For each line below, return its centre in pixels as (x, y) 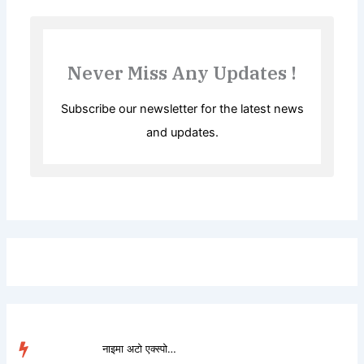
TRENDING (67, 349)
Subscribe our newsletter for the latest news (182, 109)
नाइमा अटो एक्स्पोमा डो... (172, 349)
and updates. (182, 133)
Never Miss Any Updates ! (182, 73)
